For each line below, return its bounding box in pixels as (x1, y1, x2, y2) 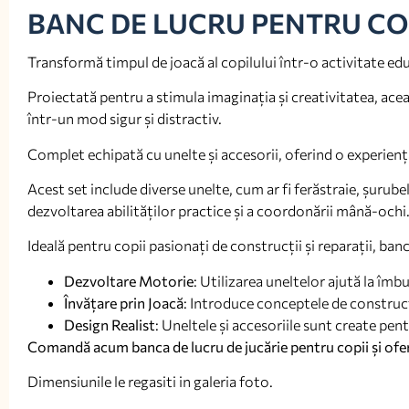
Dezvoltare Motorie (64, 271, 194, 289)
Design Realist (64, 315, 155, 333)
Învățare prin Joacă (64, 293, 184, 311)
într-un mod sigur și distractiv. (27, 110, 222, 128)
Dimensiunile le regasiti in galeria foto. (27, 372, 273, 391)
